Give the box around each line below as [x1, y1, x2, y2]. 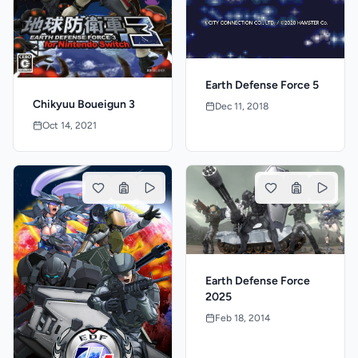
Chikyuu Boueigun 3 [33, 97, 135, 112]
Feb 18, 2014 [215, 312, 270, 324]
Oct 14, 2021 [42, 120, 97, 132]
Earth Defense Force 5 [205, 78, 319, 92]
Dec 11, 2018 [215, 101, 268, 112]
